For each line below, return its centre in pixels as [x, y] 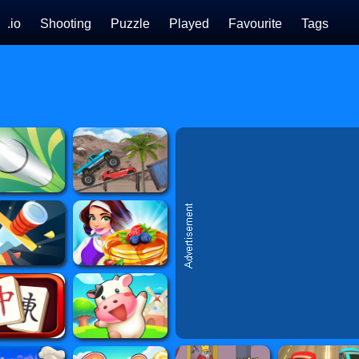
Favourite [255, 24]
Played [189, 24]
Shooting [65, 24]
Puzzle [130, 24]
